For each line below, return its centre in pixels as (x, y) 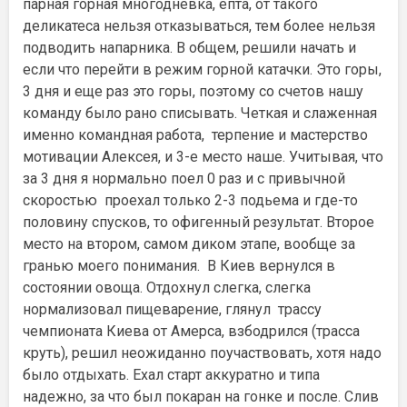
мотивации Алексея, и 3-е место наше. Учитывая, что (203, 156)
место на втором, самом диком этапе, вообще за (189, 243)
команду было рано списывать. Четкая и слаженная (200, 113)
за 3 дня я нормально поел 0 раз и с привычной (184, 178)
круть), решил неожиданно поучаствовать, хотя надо (202, 352)
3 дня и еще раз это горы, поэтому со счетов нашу (193, 91)
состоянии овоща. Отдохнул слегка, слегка (167, 287)
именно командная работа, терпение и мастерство (195, 134)
